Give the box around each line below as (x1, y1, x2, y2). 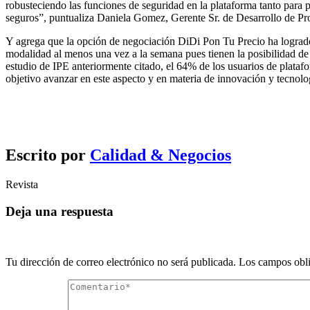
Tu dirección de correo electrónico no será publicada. (6, 255, 236, 268)
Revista (6, 179, 38, 191)
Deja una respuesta (6, 203, 113, 219)
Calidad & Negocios (90, 146, 231, 165)
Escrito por (6, 146, 90, 165)
